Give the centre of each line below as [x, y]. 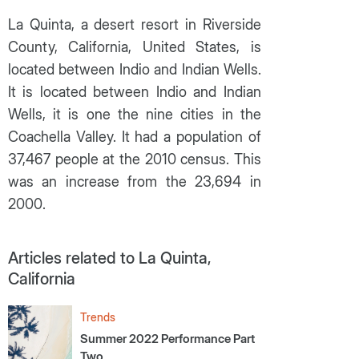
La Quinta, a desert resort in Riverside [134, 24]
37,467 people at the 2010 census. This [134, 159]
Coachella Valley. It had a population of [134, 137]
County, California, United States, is [134, 47]
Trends [97, 317]
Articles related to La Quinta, [109, 258]
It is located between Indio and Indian [134, 92]
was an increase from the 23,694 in [134, 182]
